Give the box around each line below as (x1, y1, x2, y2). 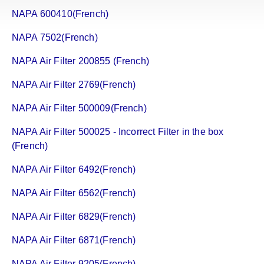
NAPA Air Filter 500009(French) (12, 103, 147, 114)
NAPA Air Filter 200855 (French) (12, 56, 149, 67)
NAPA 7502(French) (12, 32, 98, 43)
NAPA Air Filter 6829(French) (12, 212, 136, 222)
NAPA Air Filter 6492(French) (12, 164, 136, 175)
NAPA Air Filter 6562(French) (12, 188, 136, 199)
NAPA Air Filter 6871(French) (12, 235, 136, 246)
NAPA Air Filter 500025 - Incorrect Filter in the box (12, 127, 224, 137)
